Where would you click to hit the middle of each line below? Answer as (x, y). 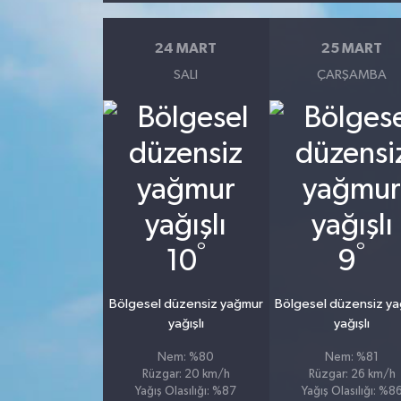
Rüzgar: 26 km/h (352, 374)
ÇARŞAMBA (352, 74)
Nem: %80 (186, 357)
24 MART (186, 49)
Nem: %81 (352, 357)
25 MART (352, 49)
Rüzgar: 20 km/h (186, 374)
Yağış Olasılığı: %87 (186, 391)
